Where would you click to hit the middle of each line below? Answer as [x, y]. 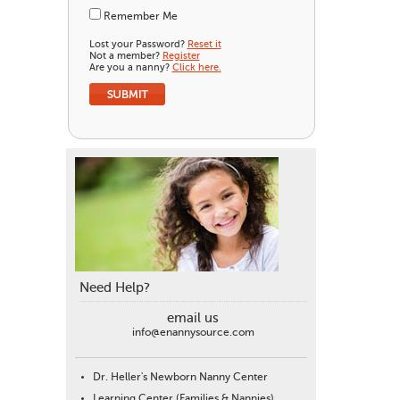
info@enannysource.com [193, 333]
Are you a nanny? [130, 68]
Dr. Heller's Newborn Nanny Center [180, 377]
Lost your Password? [138, 45]
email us [193, 318]
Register [181, 56]
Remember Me [140, 17]
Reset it [204, 45]
